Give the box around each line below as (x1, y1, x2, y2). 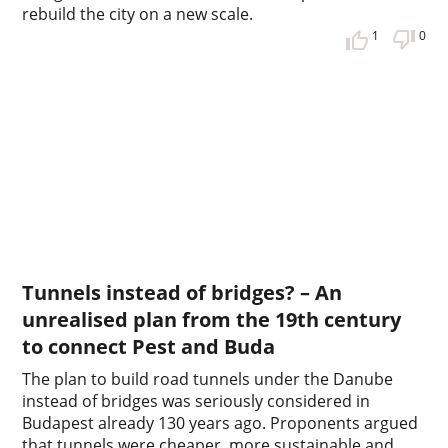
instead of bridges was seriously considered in (22, 390, 371, 413)
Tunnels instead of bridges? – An (22, 279, 343, 307)
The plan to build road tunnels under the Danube (22, 368, 394, 391)
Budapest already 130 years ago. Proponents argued (22, 412, 419, 435)
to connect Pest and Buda (22, 333, 276, 361)
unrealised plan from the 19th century (22, 306, 402, 334)
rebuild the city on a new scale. (22, 3, 254, 26)
